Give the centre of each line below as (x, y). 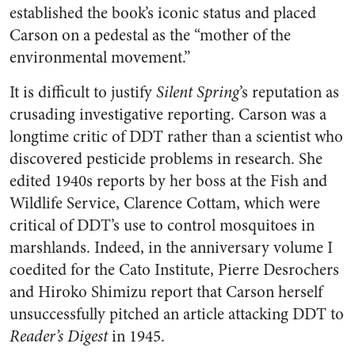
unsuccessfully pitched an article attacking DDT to (177, 314)
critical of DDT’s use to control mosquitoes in (162, 225)
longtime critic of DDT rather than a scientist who (176, 137)
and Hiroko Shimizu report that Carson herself (166, 292)
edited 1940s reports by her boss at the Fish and (168, 181)
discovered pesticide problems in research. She (166, 159)
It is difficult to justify (83, 92)
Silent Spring (198, 92)
